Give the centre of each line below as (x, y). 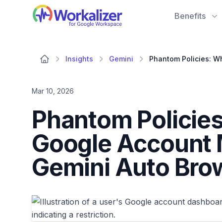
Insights (79, 59)
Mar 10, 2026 (53, 91)
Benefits (190, 16)
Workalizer (52, 9)
